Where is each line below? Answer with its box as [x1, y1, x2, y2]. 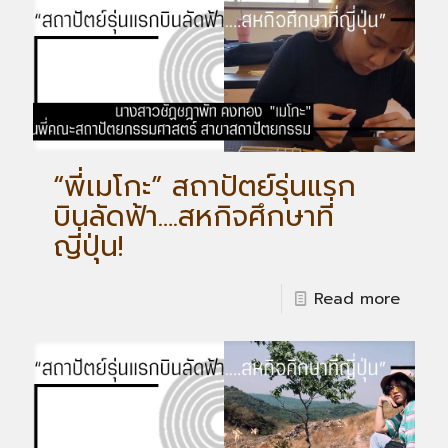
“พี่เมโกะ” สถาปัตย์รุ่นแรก [53, 164, 356, 208]
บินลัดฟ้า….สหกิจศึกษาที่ [53, 194, 334, 238]
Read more [314, 286, 400, 311]
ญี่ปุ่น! [53, 224, 123, 268]
